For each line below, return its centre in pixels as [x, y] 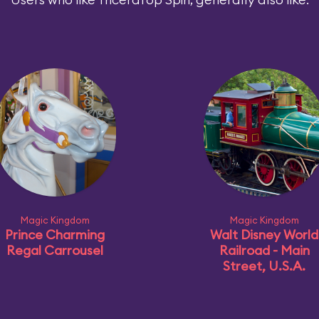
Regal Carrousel [55, 250]
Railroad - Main [264, 250]
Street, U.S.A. [264, 266]
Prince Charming [55, 235]
